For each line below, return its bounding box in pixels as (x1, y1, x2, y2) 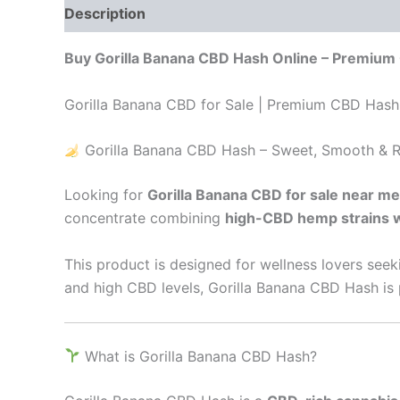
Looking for (64, 186, 147, 204)
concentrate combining (64, 209, 225, 228)
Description (64, 4, 146, 23)
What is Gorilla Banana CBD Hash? (80, 346, 318, 365)
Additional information (164, 4, 320, 23)
